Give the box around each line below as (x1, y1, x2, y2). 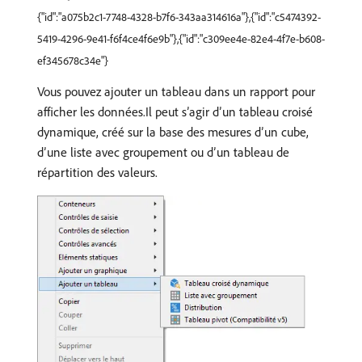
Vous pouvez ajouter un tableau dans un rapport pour (37, 83, 315, 99)
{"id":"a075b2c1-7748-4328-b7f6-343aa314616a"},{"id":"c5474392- (37, 10, 321, 24)
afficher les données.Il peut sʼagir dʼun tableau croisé (37, 103, 313, 120)
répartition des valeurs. (37, 164, 158, 180)
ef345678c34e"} (37, 53, 108, 68)
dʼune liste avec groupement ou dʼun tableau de (37, 144, 289, 160)
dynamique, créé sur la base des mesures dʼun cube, (37, 124, 309, 140)
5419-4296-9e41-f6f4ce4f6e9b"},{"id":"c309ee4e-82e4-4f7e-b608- (37, 32, 325, 46)
